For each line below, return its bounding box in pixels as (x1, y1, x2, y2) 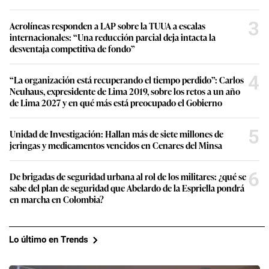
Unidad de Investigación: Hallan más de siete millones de (10, 127, 223, 140)
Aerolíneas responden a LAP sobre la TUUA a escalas (10, 19, 205, 32)
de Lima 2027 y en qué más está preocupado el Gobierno (10, 95, 222, 109)
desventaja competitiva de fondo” (10, 41, 135, 55)
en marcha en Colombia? (10, 192, 104, 205)
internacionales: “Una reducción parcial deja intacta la (10, 30, 216, 43)
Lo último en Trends (9, 234, 88, 246)
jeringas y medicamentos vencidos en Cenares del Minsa (10, 138, 222, 151)
